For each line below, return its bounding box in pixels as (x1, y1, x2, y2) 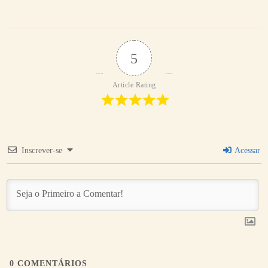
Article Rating (112, 81, 156, 90)
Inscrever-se (22, 146, 62, 156)
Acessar (233, 146, 260, 156)
